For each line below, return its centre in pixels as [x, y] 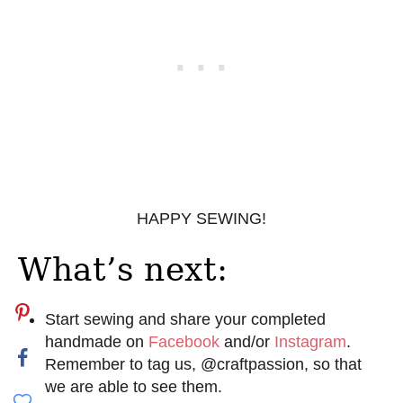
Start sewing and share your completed [185, 319]
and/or [247, 341]
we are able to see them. [134, 386]
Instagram [310, 341]
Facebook [184, 341]
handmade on [97, 341]
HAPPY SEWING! [201, 218]
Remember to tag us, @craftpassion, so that [203, 364]
